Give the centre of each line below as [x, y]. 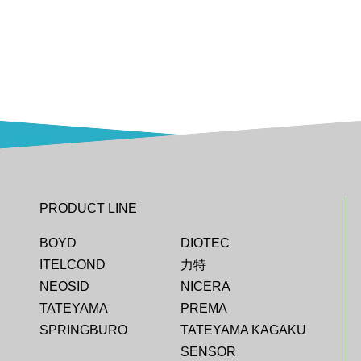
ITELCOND [73, 265]
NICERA [205, 287]
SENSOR [208, 352]
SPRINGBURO [83, 330]
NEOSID [64, 287]
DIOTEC [205, 243]
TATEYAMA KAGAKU [243, 330]
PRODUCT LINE [88, 209]
